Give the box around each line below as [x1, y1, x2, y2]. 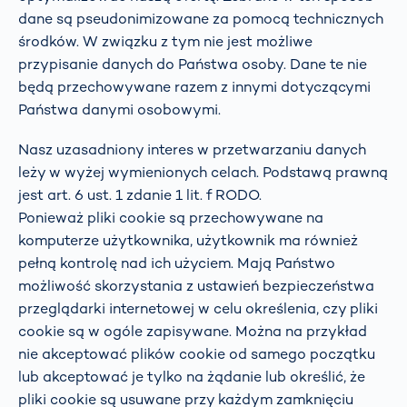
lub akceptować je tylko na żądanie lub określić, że [18, 366, 365, 386]
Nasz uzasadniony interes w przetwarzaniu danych [18, 139, 366, 159]
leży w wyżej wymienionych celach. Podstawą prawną [18, 162, 388, 182]
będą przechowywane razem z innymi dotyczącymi [18, 77, 371, 97]
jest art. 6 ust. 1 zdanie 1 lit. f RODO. [18, 184, 262, 204]
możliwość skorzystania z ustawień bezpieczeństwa [18, 275, 374, 295]
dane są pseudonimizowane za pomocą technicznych [18, 9, 383, 29]
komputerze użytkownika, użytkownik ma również [18, 230, 358, 250]
